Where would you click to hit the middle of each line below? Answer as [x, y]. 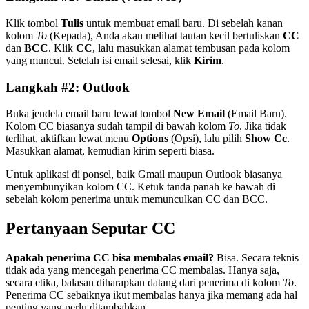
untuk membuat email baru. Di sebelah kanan [183, 23]
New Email [199, 114]
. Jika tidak [263, 126]
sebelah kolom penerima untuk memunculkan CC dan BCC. [137, 199]
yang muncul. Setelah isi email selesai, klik [100, 60]
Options [150, 139]
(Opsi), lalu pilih [207, 139]
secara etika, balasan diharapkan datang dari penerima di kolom [144, 283]
